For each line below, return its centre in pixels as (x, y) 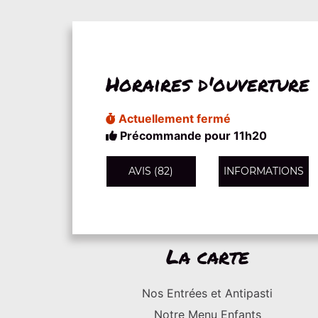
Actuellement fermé (173, 118)
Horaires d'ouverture (207, 83)
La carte (207, 256)
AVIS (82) (151, 171)
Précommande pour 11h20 (192, 135)
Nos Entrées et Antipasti (207, 293)
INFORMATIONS (263, 171)
